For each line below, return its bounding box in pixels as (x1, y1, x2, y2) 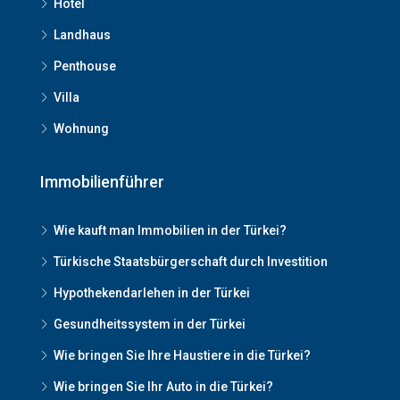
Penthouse (54, 59, 116, 73)
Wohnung (54, 121, 109, 136)
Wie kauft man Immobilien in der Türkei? (54, 223, 287, 237)
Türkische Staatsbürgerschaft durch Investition (54, 254, 328, 269)
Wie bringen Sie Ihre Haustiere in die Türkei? (54, 348, 311, 362)
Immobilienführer (40, 172, 164, 191)
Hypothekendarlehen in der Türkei (54, 286, 250, 300)
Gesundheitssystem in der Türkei (54, 317, 246, 331)
